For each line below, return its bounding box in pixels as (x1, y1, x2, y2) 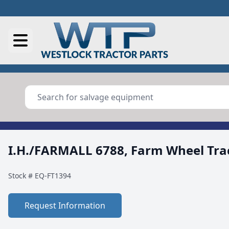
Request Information (25, 200, 105, 211)
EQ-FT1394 (35, 171, 71, 180)
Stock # (8, 171, 35, 180)
